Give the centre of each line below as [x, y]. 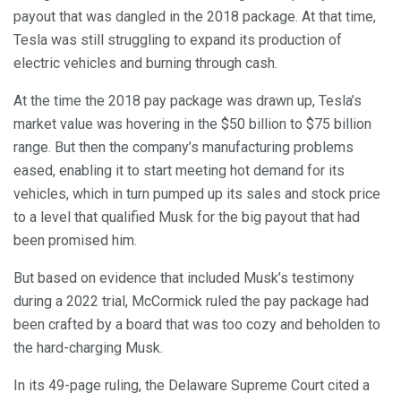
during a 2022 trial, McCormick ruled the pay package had [191, 301]
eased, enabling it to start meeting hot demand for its [179, 170]
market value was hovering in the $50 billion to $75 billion [192, 124]
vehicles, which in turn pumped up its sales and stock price [197, 193]
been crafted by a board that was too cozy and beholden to [197, 324]
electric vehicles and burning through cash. [145, 63]
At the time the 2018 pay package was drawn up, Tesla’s [188, 100]
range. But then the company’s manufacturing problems [183, 147]
